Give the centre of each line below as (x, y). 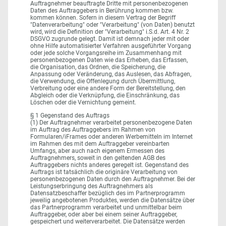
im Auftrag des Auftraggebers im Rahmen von (93, 130)
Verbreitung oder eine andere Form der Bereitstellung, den (108, 88)
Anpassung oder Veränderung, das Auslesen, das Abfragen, (111, 74)
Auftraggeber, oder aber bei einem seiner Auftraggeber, (104, 215)
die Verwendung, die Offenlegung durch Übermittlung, (103, 81)
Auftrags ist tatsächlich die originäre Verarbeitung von (104, 172)
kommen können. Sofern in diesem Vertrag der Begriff (103, 17)
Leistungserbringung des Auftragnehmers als (92, 186)
